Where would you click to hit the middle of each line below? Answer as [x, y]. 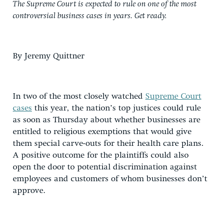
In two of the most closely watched [79, 96]
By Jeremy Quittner [49, 56]
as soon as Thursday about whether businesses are [107, 120]
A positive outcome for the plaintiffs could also [101, 155]
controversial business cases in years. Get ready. [90, 16]
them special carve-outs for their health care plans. [108, 143]
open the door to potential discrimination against [105, 167]
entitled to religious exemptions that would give [102, 132]
